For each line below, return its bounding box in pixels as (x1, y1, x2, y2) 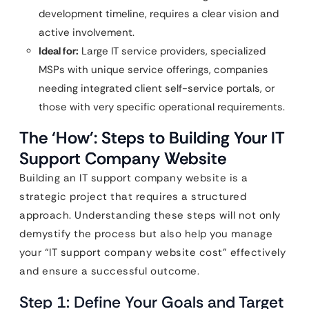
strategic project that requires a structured (19, 190, 246, 203)
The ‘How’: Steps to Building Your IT (19, 127, 285, 148)
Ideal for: (39, 44, 79, 58)
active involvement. (39, 26, 134, 39)
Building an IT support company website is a (19, 171, 248, 185)
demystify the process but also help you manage (19, 227, 272, 241)
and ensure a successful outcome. (19, 264, 199, 278)
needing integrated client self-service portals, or (39, 81, 275, 95)
